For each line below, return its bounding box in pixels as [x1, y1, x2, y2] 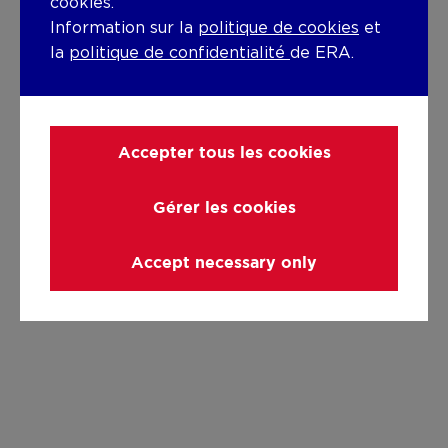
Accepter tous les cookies [117, 145, 331, 161]
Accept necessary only [131, 255, 317, 271]
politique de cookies [198, 19, 359, 36]
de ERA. [290, 44, 354, 61]
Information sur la [50, 19, 198, 36]
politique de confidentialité [69, 44, 290, 61]
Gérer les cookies [152, 200, 296, 216]
